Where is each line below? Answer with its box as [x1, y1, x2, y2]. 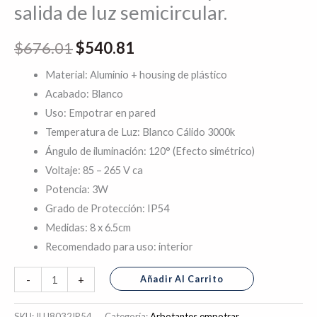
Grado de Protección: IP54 [45, 202, 169, 215]
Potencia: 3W [45, 183, 108, 196]
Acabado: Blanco [45, 88, 123, 100]
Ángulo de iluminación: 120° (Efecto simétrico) [45, 145, 255, 158]
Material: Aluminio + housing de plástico [45, 69, 227, 81]
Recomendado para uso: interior [45, 241, 193, 253]
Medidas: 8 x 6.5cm [45, 221, 131, 234]
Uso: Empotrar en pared [45, 107, 156, 120]
